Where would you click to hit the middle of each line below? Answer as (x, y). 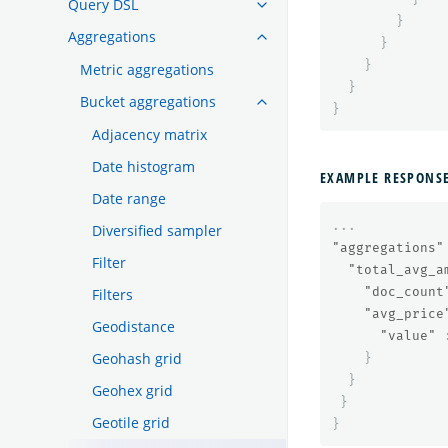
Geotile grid (131, 422)
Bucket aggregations (148, 101)
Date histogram (143, 166)
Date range (129, 198)
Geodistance (133, 326)
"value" (408, 336)
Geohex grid (132, 390)
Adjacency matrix (149, 134)
